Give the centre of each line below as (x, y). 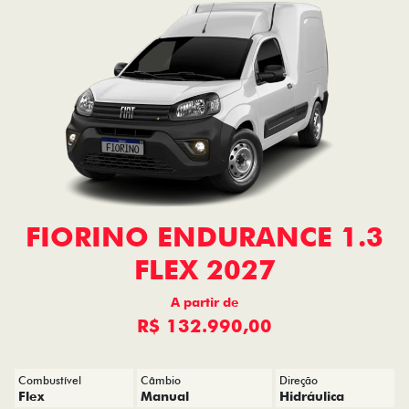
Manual (164, 396)
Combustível (50, 380)
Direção (299, 380)
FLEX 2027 (204, 269)
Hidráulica (312, 396)
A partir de (204, 302)
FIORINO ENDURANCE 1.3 (204, 236)
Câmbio (160, 380)
